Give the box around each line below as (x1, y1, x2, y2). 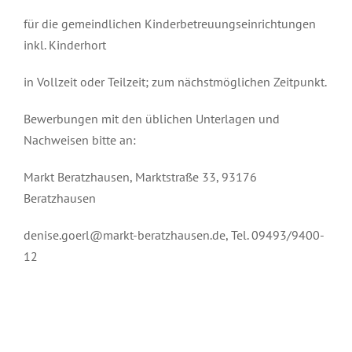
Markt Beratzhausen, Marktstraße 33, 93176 (24, 169, 257, 185)
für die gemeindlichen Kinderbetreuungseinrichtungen (24, 16, 316, 31)
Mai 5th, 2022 (24, 326, 81, 339)
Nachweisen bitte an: (24, 132, 136, 148)
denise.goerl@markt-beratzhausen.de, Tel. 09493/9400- (24, 227, 324, 243)
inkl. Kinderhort (24, 37, 106, 53)
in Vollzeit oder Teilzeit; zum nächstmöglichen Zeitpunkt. (24, 74, 327, 90)
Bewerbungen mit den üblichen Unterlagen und (24, 111, 280, 126)
